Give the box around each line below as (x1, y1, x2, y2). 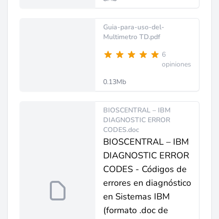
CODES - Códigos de (103, 163, 187, 175)
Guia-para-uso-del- (103, 22, 164, 32)
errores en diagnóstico (103, 177, 191, 189)
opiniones (162, 60, 191, 69)
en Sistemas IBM (103, 191, 170, 202)
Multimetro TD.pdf (103, 32, 160, 42)
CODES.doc (103, 125, 139, 134)
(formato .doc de (103, 204, 168, 216)
